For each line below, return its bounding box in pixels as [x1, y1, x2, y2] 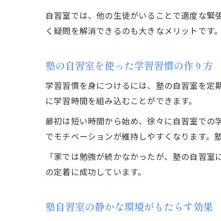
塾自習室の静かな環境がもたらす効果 [45, 199, 213, 214]
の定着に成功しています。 [45, 166, 147, 178]
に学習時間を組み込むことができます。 [45, 95, 197, 107]
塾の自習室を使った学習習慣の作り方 [45, 58, 213, 73]
